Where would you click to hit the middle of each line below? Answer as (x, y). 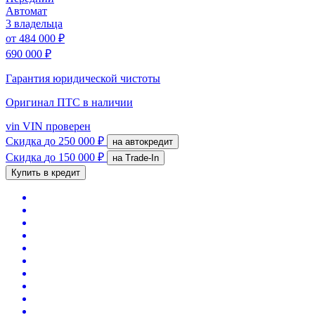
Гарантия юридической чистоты (83, 78)
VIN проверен (55, 126)
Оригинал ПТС (44, 102)
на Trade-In (142, 157)
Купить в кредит (46, 172)
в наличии (108, 102)
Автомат (26, 11)
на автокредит (149, 141)
